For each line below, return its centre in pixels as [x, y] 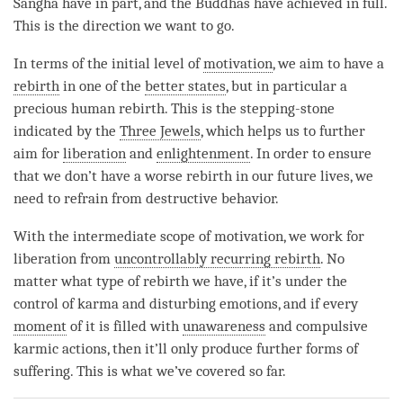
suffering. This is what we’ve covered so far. [150, 371]
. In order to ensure [311, 153]
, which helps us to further [283, 130]
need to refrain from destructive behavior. [146, 198]
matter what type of [78, 281]
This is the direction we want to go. [124, 25]
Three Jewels [160, 130]
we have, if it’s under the [268, 281]
